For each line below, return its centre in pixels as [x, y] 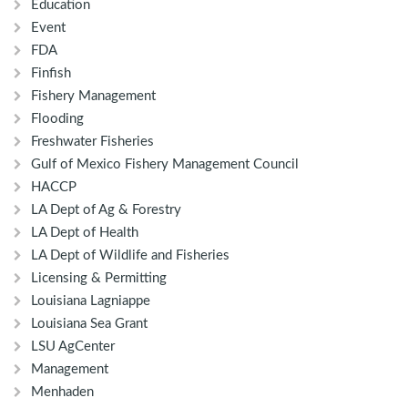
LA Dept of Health [85, 233]
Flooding [57, 119]
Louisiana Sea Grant [89, 324]
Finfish [51, 74]
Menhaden [62, 393]
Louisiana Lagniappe [91, 301]
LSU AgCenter [73, 347]
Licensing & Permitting [99, 279]
